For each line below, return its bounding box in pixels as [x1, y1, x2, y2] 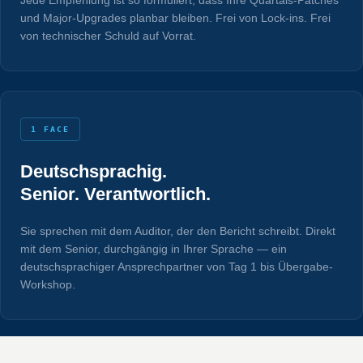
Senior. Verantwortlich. [20, 183, 211, 204]
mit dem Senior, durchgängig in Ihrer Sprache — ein [20, 241, 287, 255]
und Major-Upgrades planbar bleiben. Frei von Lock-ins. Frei [20, 11, 331, 24]
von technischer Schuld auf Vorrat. [20, 28, 196, 42]
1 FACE [31, 124, 70, 134]
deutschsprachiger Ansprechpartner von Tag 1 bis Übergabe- [20, 259, 333, 273]
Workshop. [20, 277, 75, 291]
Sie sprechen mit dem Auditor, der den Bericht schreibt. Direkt [20, 224, 335, 237]
